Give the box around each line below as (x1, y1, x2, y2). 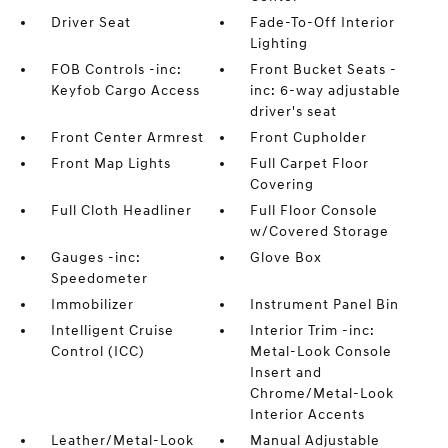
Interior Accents (250, 406, 366, 424)
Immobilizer (50, 296, 134, 314)
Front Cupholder (250, 129, 368, 147)
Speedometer (50, 270, 148, 288)
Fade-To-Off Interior (250, 14, 396, 32)
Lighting (250, 35, 309, 53)
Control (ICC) (50, 343, 145, 361)
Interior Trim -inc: (250, 322, 376, 340)
